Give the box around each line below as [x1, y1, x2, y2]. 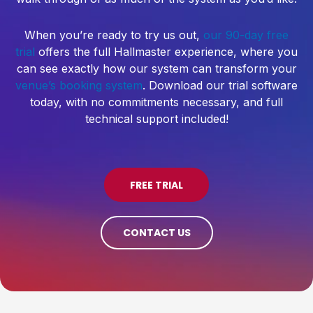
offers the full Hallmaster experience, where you [35, 45, 298, 59]
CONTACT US [122, 226, 191, 240]
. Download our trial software [143, 78, 298, 93]
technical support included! [85, 112, 228, 126]
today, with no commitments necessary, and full [30, 95, 283, 110]
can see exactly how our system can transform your [16, 61, 297, 76]
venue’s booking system [15, 78, 143, 93]
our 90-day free [203, 28, 289, 43]
